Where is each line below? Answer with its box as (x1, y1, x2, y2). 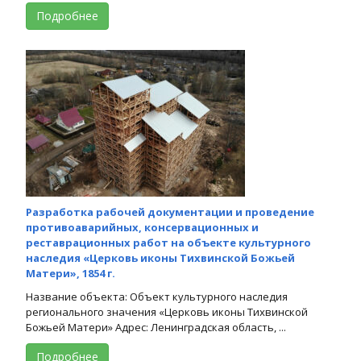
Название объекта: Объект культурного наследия (26, 288, 288, 304)
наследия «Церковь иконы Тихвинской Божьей (26, 250, 295, 265)
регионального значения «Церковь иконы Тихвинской (26, 304, 308, 319)
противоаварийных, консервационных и (26, 219, 259, 234)
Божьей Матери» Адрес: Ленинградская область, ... (26, 319, 286, 334)
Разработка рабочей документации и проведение (26, 204, 314, 219)
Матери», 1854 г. (26, 265, 115, 280)
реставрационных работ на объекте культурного (26, 234, 311, 250)
